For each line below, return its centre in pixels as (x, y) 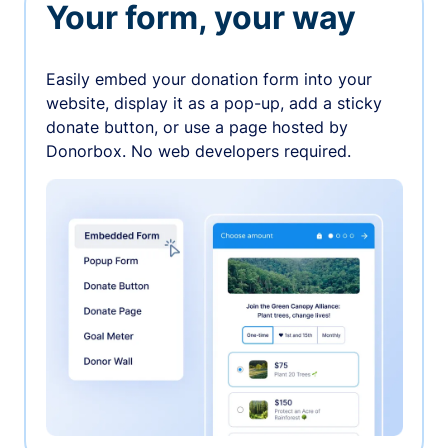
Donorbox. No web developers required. (198, 151)
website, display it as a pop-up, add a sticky (213, 103)
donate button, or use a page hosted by (196, 127)
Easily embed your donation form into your (208, 79)
